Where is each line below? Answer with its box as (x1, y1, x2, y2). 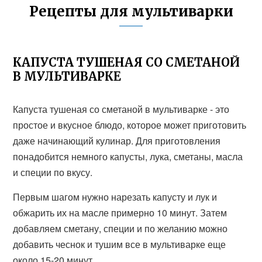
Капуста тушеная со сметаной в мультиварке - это (13, 102, 230, 116)
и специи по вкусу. (13, 166, 93, 179)
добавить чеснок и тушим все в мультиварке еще (13, 237, 226, 251)
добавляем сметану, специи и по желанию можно (13, 222, 228, 235)
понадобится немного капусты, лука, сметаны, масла (13, 150, 243, 163)
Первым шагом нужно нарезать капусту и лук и (13, 190, 218, 204)
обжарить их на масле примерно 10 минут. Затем (13, 206, 227, 219)
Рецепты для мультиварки (29, 2, 233, 20)
